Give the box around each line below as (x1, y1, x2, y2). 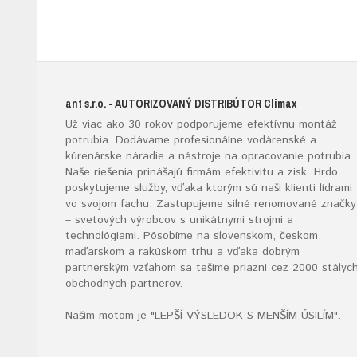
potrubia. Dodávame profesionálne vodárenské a (65, 132, 316, 148)
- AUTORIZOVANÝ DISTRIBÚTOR (106, 96, 264, 111)
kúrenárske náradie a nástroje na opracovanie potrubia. (65, 148, 354, 164)
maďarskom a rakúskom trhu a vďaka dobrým (65, 244, 300, 260)
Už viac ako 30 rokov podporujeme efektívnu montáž (65, 116, 337, 132)
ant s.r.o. (65, 96, 106, 111)
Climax (264, 96, 296, 111)
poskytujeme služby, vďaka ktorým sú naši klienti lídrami (65, 180, 352, 196)
